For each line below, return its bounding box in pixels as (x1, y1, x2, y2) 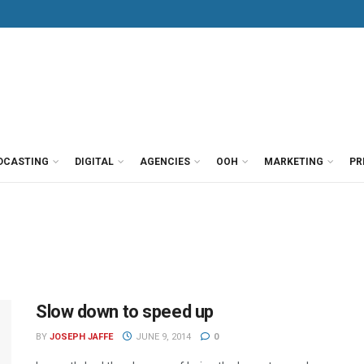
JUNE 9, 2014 (132, 331, 191, 342)
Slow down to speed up (36, 301, 214, 322)
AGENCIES (140, 156, 190, 167)
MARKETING (264, 156, 323, 167)
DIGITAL (75, 156, 114, 167)
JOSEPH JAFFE (50, 331, 113, 342)
